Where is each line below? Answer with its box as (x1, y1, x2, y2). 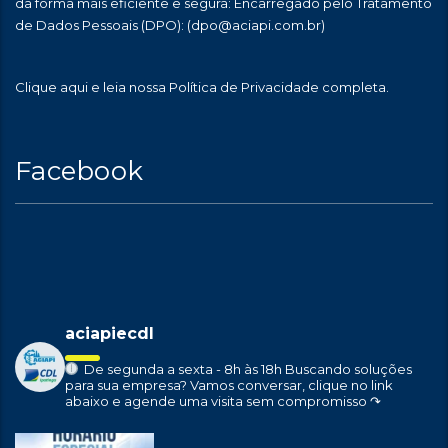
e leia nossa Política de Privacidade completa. (88, 79, 389, 96)
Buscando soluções (282, 361, 412, 378)
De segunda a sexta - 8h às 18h (81, 361, 282, 378)
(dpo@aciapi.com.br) (187, 17, 325, 34)
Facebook (15, 155, 144, 188)
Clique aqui (15, 79, 88, 96)
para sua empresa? (65, 377, 190, 394)
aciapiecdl (65, 324, 154, 344)
